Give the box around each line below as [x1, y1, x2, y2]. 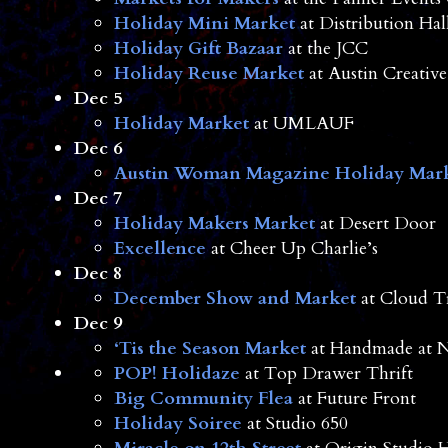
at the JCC [282, 36, 368, 62]
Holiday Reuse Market [113, 61, 304, 87]
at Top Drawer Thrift [239, 361, 413, 387]
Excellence [113, 236, 206, 262]
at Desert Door [314, 211, 436, 237]
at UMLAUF [248, 111, 354, 137]
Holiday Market [113, 111, 249, 137]
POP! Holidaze [113, 361, 240, 387]
